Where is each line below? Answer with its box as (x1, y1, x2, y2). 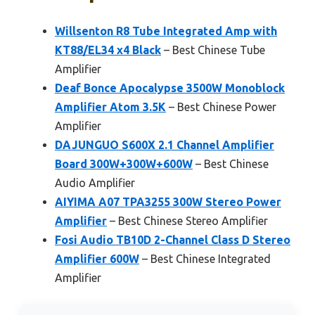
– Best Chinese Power (166, 101, 276, 114)
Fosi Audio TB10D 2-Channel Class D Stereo (55, 233, 290, 247)
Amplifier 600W (55, 252, 139, 266)
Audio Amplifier (55, 176, 135, 190)
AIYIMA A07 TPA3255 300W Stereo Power (55, 195, 281, 209)
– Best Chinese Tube (161, 44, 265, 57)
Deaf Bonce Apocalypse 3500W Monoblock (55, 82, 285, 95)
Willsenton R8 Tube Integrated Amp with (55, 25, 277, 38)
